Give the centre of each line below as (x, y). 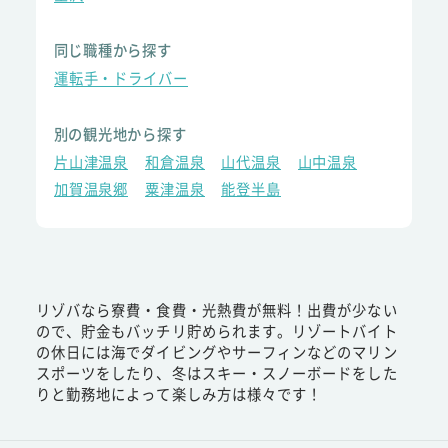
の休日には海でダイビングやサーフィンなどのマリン (216, 352)
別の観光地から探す (120, 133)
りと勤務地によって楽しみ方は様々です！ (179, 394)
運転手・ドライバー (120, 78)
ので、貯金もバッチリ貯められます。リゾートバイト (216, 331)
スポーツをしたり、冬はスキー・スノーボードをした (216, 373)
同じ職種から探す (112, 50)
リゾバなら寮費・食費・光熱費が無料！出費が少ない (216, 310)
